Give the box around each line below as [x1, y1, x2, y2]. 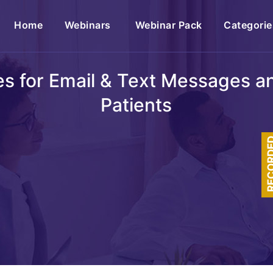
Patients [101, 93, 172, 116]
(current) [42, 18, 87, 30]
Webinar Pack [135, 19, 202, 31]
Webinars [64, 19, 114, 31]
